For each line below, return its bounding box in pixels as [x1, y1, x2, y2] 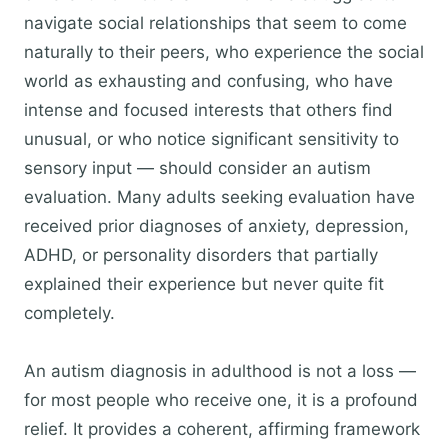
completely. [24, 303, 115, 323]
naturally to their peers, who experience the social [24, 42, 424, 62]
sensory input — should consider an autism [24, 158, 371, 178]
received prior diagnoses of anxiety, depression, [24, 216, 409, 236]
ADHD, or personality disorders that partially [24, 245, 378, 265]
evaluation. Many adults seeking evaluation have [24, 187, 415, 207]
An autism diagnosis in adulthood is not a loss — [24, 361, 416, 381]
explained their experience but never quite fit [24, 274, 384, 294]
